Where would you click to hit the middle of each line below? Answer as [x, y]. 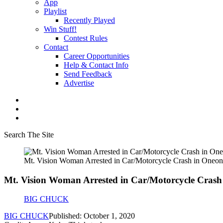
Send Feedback [88, 74]
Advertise [79, 83]
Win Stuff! [60, 29]
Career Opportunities [97, 56]
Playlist [55, 11]
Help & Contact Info [96, 65]
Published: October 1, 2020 [92, 216]
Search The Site [29, 135]
